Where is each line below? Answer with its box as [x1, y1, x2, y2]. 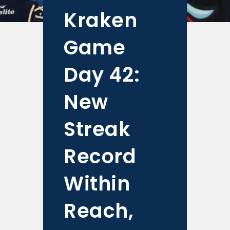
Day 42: [64, 61, 140, 88]
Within [64, 169, 130, 197]
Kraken [64, 6, 138, 34]
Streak [64, 115, 131, 143]
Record [64, 142, 137, 170]
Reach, [64, 197, 134, 224]
